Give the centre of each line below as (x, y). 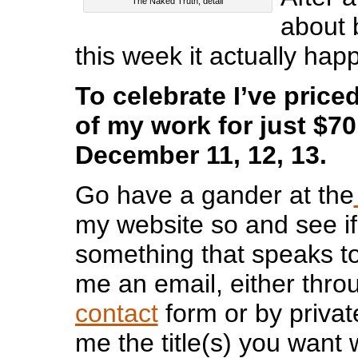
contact (116, 314)
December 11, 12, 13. (201, 155)
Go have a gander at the (214, 195)
